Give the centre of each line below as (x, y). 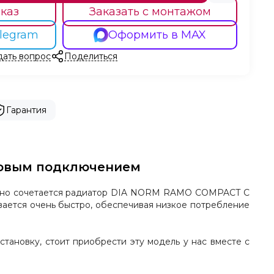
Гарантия (26, 110)
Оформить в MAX (157, 35)
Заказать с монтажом (150, 12)
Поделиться (91, 56)
